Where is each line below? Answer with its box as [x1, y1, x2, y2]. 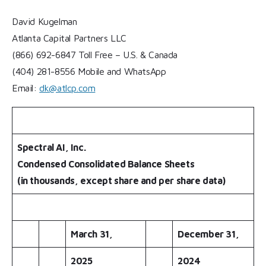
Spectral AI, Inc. [17, 142, 86, 153]
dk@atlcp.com [39, 83, 96, 94]
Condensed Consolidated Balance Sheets [17, 159, 195, 169]
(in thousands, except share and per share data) [17, 175, 226, 186]
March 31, [71, 229, 113, 239]
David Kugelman [12, 16, 77, 27]
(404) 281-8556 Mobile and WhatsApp [12, 66, 166, 77]
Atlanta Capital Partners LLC [12, 33, 126, 44]
